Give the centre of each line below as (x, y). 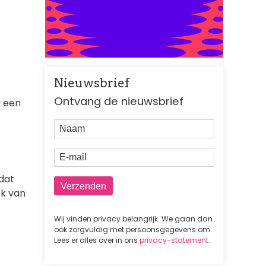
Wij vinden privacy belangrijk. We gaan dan (133, 219)
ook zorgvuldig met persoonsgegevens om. (133, 230)
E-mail (71, 154)
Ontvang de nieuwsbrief (119, 101)
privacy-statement (174, 240)
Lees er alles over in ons (97, 240)
